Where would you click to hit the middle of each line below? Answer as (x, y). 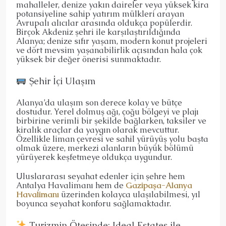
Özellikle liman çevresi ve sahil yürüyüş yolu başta (112, 139)
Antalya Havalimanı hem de (71, 185)
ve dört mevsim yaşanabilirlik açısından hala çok (109, 50)
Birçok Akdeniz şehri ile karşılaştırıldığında (98, 32)
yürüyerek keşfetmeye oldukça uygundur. (94, 157)
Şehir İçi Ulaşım (61, 81)
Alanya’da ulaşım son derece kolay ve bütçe (99, 102)
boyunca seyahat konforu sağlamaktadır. (94, 203)
